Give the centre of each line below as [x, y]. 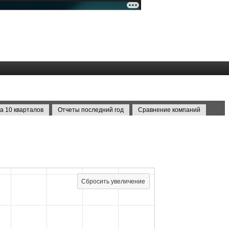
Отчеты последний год [91, 110]
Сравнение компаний [169, 110]
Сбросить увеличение [113, 181]
